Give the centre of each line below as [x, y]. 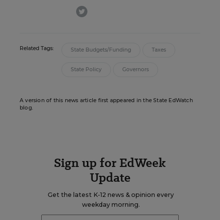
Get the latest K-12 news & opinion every [111, 195]
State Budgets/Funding [101, 50]
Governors [136, 69]
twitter [98, 9]
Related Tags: [37, 48]
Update [110, 178]
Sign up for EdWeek [110, 163]
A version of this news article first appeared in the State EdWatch [106, 100]
